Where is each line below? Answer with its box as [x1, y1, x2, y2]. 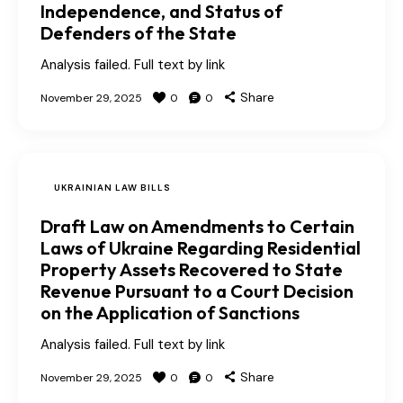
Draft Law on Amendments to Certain [40, 215, 354, 238]
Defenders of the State [40, 22, 237, 45]
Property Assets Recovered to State [40, 258, 343, 282]
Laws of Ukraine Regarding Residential [40, 237, 361, 260]
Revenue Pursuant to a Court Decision [40, 280, 354, 303]
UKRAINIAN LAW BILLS [54, 182, 171, 194]
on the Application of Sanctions [40, 301, 300, 325]
